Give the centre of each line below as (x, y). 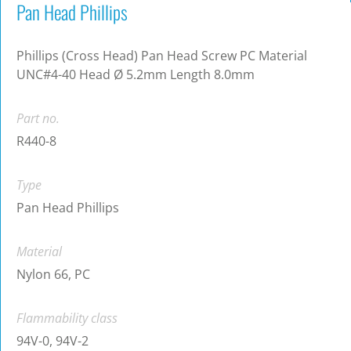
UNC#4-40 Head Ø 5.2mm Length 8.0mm (136, 75)
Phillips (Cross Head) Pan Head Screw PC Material (162, 56)
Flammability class (67, 318)
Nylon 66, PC (53, 275)
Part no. (38, 119)
